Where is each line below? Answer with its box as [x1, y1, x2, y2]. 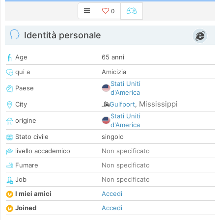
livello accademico [13, 147, 70, 155]
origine [13, 116, 36, 125]
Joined [15, 204, 36, 212]
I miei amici [15, 190, 52, 198]
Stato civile [13, 133, 49, 141]
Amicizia [102, 68, 126, 76]
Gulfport [110, 100, 135, 109]
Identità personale [24, 30, 101, 41]
